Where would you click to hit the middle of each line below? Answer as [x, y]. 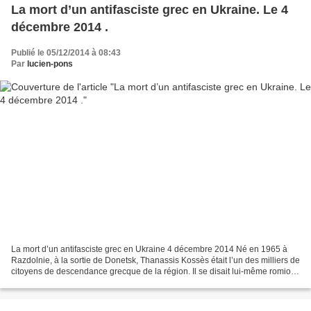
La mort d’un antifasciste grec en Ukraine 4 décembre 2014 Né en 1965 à [149, 250]
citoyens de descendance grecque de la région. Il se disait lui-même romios [153, 272]
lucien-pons [50, 64]
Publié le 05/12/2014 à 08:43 [66, 52]
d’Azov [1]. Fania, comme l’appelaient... [85, 283]
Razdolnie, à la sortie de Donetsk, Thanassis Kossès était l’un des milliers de [155, 261]
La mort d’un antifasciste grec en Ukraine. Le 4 [150, 9]
